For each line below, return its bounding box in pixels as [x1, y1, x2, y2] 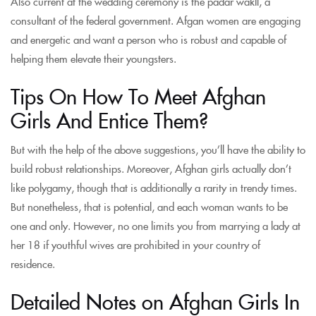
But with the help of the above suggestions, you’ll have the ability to [11, 142, 305, 157]
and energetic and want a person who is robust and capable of [11, 31, 286, 47]
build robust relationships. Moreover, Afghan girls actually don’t [11, 161, 291, 176]
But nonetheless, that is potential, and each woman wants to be [11, 199, 288, 214]
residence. [11, 256, 55, 271]
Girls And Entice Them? [11, 104, 208, 134]
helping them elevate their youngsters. [11, 50, 176, 66]
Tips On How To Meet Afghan [11, 80, 266, 110]
